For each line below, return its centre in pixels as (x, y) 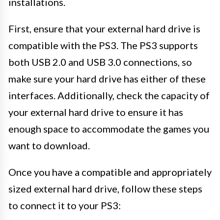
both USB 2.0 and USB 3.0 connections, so (100, 62)
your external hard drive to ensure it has (96, 112)
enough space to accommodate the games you (109, 129)
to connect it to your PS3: (65, 205)
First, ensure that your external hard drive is (104, 28)
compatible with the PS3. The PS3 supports (103, 45)
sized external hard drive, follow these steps (105, 189)
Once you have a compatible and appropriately (110, 172)
